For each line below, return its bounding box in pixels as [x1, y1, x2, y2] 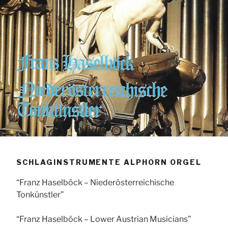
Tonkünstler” [16, 190, 64, 200]
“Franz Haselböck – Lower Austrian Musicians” [16, 214, 191, 224]
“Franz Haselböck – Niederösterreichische [16, 178, 174, 188]
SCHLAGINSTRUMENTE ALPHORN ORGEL [16, 157, 202, 166]
